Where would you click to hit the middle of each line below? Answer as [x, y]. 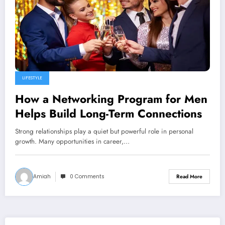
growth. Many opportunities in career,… [72, 141]
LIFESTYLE [32, 78]
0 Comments [87, 176]
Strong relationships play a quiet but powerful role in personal [104, 131]
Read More [189, 177]
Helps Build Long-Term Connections [108, 113]
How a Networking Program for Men [111, 99]
